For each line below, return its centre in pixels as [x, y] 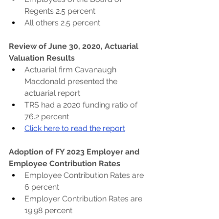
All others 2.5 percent [62, 23]
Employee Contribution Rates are [85, 175]
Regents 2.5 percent [60, 11]
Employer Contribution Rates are [84, 199]
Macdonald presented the [72, 81]
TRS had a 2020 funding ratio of [82, 105]
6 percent [42, 187]
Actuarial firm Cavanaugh [71, 70]
